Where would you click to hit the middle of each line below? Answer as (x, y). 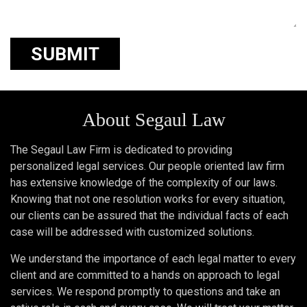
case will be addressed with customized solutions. (132, 232)
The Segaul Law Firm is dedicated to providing (121, 150)
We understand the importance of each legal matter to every (153, 259)
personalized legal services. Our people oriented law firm (147, 166)
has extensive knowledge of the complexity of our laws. (144, 183)
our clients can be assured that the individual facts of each (149, 216)
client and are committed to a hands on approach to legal (145, 275)
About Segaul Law (153, 120)
